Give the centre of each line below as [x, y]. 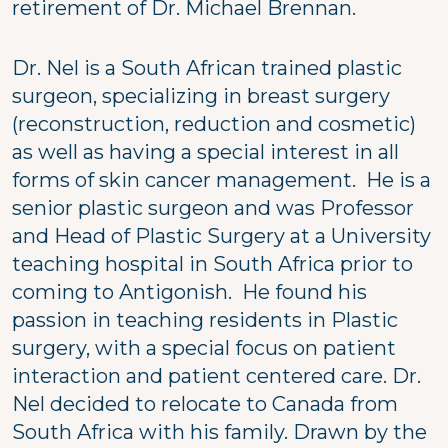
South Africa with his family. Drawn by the [219, 431]
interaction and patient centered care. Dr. [216, 375]
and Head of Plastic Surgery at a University [221, 235]
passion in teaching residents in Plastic [205, 319]
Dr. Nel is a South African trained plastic [207, 67]
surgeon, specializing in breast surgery [201, 95]
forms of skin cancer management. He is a [221, 179]
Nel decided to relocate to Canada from [205, 403]
